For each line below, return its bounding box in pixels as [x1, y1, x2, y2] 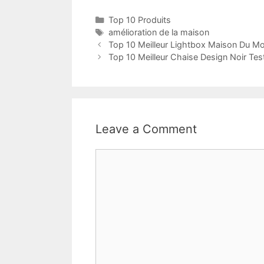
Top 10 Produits [108, 15, 171, 25]
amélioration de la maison [108, 27, 209, 38]
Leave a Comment [95, 122, 197, 137]
